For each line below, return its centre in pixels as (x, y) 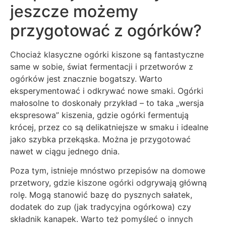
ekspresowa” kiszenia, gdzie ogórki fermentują (99, 115)
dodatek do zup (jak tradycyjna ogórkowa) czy (101, 207)
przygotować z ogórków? (106, 30)
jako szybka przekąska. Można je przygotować (100, 139)
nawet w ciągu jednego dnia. (65, 151)
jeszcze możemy (74, 11)
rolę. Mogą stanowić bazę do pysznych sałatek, (101, 195)
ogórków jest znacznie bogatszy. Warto (86, 78)
